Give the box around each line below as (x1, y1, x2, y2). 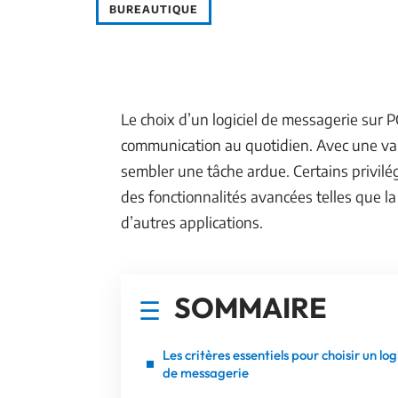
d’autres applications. (121, 212, 263, 232)
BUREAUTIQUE (109, 3, 198, 16)
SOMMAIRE (174, 290, 327, 325)
